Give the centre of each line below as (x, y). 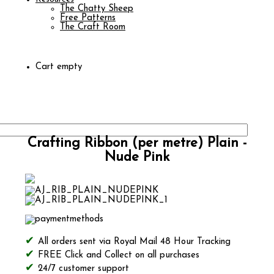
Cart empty (59, 67)
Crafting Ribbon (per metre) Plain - (137, 143)
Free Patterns (88, 18)
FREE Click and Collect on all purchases (118, 256)
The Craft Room (93, 27)
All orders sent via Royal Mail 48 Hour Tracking (134, 242)
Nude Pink (137, 157)
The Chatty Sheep (97, 9)
